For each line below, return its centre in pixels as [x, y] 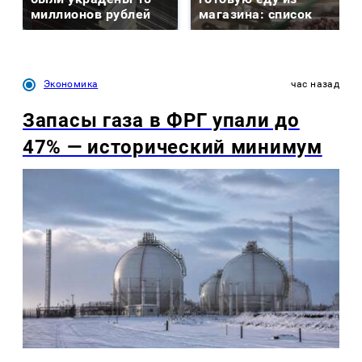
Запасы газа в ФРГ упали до [161, 121]
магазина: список [256, 15]
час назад [315, 84]
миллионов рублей [91, 15]
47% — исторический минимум [173, 147]
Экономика [71, 84]
